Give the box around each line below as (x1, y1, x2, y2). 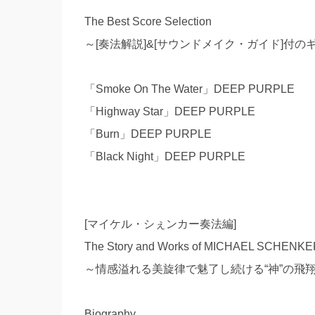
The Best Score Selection (84, 15, 212, 27)
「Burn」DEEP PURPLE (84, 128, 212, 140)
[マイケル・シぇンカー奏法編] (84, 218, 236, 230)
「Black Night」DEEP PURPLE (84, 150, 245, 162)
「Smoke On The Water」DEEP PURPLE (84, 83, 295, 95)
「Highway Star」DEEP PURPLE (84, 105, 255, 117)
